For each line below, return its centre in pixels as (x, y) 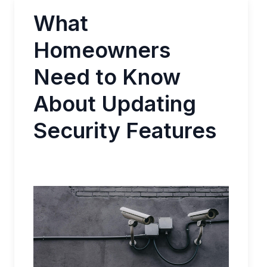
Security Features (125, 131)
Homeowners (102, 50)
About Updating (115, 104)
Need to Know (107, 77)
